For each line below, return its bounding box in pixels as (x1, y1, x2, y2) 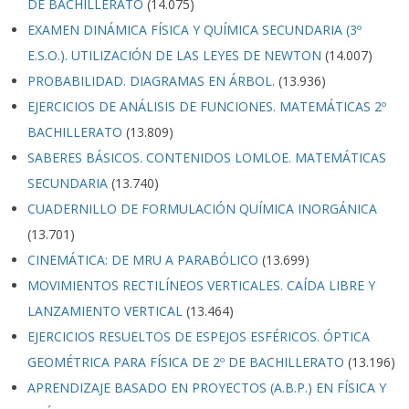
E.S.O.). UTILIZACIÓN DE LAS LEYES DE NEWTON (27, 47, 321, 64)
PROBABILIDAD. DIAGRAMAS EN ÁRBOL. (27, 72, 275, 89)
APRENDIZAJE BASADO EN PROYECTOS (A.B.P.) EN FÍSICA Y (27, 379, 386, 396)
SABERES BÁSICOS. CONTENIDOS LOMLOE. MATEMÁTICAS (27, 149, 386, 166)
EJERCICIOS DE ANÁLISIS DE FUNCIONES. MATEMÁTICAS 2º (27, 98, 386, 115)
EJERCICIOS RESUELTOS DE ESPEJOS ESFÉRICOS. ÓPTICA (27, 328, 370, 345)
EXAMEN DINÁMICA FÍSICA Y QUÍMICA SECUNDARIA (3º (27, 21, 362, 38)
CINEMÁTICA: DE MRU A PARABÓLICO (27, 251, 258, 268)
